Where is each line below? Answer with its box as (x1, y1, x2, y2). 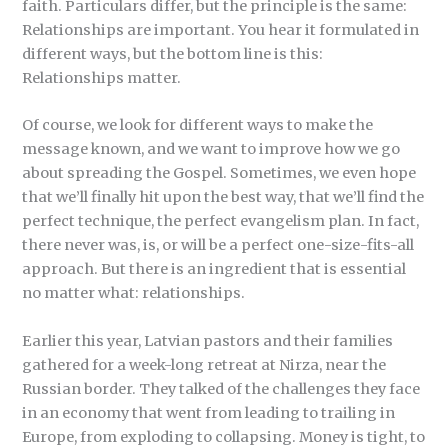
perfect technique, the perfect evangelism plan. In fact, (22, 212, 420, 231)
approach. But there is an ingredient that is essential (22, 260, 407, 279)
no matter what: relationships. (22, 284, 246, 303)
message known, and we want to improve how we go (22, 140, 401, 159)
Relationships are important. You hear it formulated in (22, 21, 420, 40)
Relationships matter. (22, 69, 182, 88)
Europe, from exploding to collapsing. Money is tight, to (22, 427, 426, 446)
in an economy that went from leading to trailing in (22, 403, 396, 422)
